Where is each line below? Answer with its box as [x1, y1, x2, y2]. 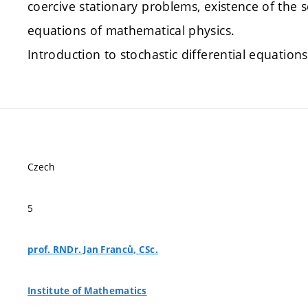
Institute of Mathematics [27, 285, 147, 297]
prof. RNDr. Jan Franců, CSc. [27, 243, 158, 256]
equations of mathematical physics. [27, 22, 235, 38]
